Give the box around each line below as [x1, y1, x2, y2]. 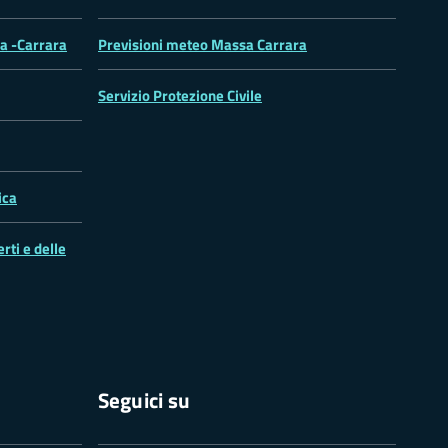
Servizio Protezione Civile [98, 83, 262, 107]
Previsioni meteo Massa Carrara [98, 32, 307, 56]
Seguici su [98, 383, 191, 416]
